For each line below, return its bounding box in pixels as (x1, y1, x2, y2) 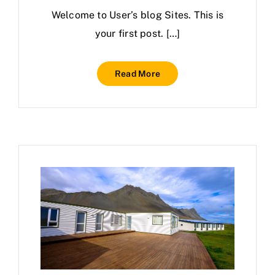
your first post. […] (95, 28, 180, 39)
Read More (114, 69, 161, 79)
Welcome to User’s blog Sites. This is (51, 9, 224, 21)
